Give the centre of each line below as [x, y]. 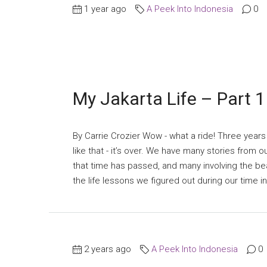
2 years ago [108, 249]
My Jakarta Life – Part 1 [169, 99]
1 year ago [105, 9]
